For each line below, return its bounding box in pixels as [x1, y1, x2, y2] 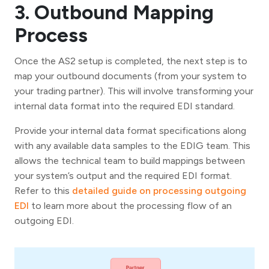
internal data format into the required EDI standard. [14, 100, 235, 112]
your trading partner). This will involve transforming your [14, 85, 253, 97]
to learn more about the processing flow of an [29, 199, 232, 211]
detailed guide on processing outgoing [72, 184, 246, 196]
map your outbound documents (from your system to [14, 70, 247, 82]
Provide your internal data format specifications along [14, 124, 246, 136]
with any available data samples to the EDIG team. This [14, 139, 250, 151]
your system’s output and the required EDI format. [14, 169, 232, 181]
